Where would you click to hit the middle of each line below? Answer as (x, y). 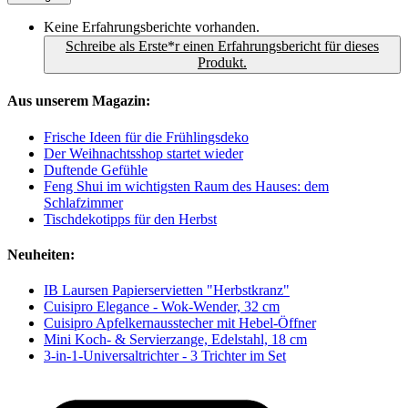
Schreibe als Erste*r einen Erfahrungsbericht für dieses (222, 46)
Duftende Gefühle (96, 169)
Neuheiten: (41, 254)
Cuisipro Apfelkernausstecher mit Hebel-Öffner (180, 323)
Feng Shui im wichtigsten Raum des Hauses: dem (186, 186)
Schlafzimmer (83, 202)
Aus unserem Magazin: (79, 101)
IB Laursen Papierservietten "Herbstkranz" (167, 291)
